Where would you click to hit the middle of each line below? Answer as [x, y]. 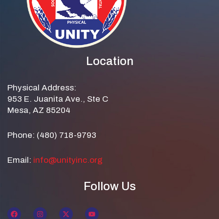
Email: [20, 160]
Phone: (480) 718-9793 [52, 135]
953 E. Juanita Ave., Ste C [58, 99]
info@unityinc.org [68, 160]
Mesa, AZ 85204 [39, 110]
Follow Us [109, 186]
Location [109, 61]
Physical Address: [42, 88]
